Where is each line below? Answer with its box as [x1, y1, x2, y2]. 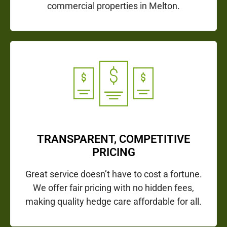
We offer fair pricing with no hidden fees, [33, 182, 194, 194]
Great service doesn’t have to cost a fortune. [25, 169, 202, 180]
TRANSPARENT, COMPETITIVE [37, 133, 190, 146]
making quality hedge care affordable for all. [25, 196, 202, 207]
